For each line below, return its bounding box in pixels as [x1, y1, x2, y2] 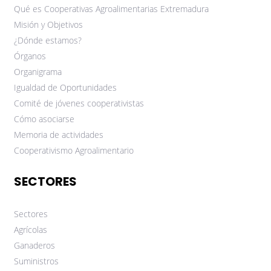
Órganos [14, 50, 46, 62]
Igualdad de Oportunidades [14, 82, 117, 94]
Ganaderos [14, 240, 55, 252]
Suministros [14, 255, 59, 267]
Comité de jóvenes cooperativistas [14, 97, 144, 109]
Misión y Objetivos [14, 19, 83, 31]
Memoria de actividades [14, 129, 103, 141]
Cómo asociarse [14, 113, 74, 125]
